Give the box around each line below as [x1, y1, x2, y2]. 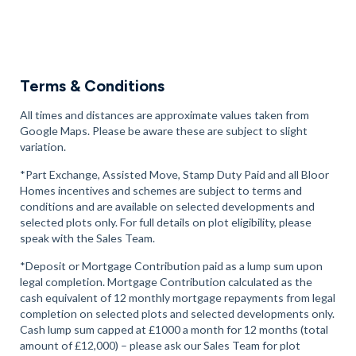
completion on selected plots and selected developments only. [19, 306, 335, 320]
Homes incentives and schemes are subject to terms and [19, 183, 302, 197]
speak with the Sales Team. [19, 230, 155, 245]
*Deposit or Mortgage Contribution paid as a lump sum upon [19, 258, 323, 273]
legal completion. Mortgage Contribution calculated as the [19, 274, 312, 288]
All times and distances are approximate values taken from [19, 107, 309, 122]
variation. [19, 139, 66, 153]
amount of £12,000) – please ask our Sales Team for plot [19, 338, 300, 352]
